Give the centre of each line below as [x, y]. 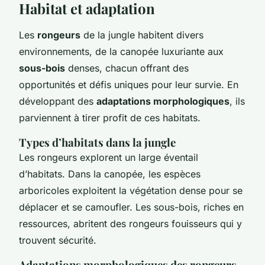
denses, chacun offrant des [127, 68]
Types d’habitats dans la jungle [97, 142]
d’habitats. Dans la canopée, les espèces [110, 174]
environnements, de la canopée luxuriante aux [121, 51]
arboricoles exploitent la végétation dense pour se [131, 190]
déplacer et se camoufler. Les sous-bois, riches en [131, 207]
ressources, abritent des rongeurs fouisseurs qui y [130, 223]
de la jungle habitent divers [142, 35]
